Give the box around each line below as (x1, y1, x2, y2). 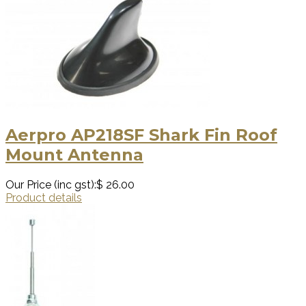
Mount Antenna (5, 145, 143, 165)
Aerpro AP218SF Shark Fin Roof (5, 125, 277, 145)
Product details (5, 191, 82, 205)
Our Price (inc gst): (5, 178, 96, 192)
